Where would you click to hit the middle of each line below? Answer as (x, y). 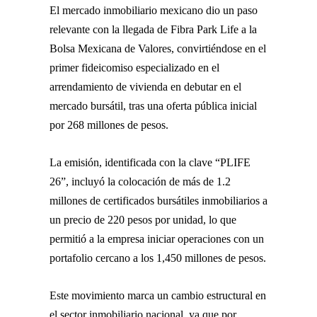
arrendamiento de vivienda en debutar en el (145, 86)
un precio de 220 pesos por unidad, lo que (143, 219)
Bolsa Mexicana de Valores (110, 48)
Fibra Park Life (204, 29)
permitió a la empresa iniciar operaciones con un (157, 238)
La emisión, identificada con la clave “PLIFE (150, 162)
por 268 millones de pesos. (109, 125)
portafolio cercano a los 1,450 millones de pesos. (158, 258)
